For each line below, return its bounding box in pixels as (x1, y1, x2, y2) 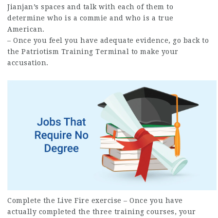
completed (38, 207, 76, 216)
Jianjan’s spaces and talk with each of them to (7, 2, 173, 11)
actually (7, 207, 39, 216)
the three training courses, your (76, 207, 196, 216)
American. (7, 25, 45, 33)
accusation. (7, 58, 49, 67)
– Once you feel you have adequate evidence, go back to (7, 36, 209, 44)
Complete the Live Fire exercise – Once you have (7, 196, 183, 204)
